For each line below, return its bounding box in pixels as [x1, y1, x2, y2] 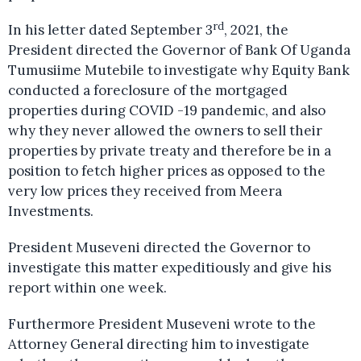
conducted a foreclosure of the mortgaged [8, 81, 288, 99]
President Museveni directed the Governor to [8, 238, 310, 256]
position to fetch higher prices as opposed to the [8, 161, 326, 180]
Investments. [8, 201, 93, 220]
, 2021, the [224, 20, 288, 39]
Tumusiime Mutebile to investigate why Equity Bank [8, 60, 350, 79]
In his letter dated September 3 [8, 20, 213, 39]
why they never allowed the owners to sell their [8, 121, 322, 139]
